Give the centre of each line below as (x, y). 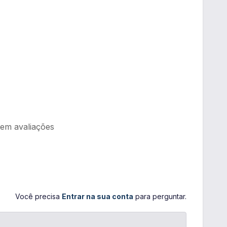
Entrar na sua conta (98, 196)
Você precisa (37, 196)
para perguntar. (161, 196)
